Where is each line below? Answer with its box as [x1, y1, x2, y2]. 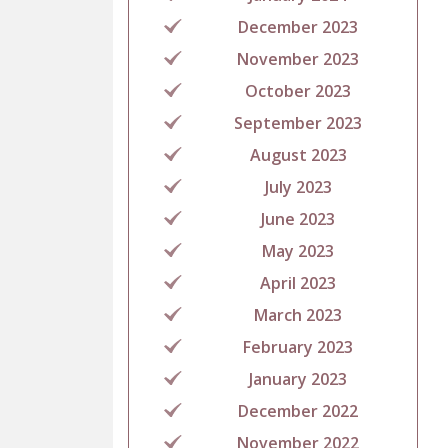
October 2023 [245, 80, 351, 103]
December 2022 [238, 400, 358, 423]
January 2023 [249, 368, 347, 391]
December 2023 [238, 16, 358, 39]
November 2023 [237, 48, 359, 71]
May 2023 [262, 240, 334, 263]
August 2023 [249, 144, 347, 167]
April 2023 [260, 272, 336, 295]
